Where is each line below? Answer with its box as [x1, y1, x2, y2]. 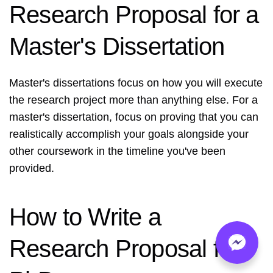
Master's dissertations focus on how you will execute [9, 77, 263, 90]
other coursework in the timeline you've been [9, 145, 225, 158]
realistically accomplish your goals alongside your [9, 128, 249, 141]
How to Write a [9, 204, 161, 231]
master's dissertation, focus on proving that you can [9, 111, 258, 124]
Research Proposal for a [9, 1, 259, 29]
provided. [9, 162, 54, 175]
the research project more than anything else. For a [9, 94, 258, 107]
